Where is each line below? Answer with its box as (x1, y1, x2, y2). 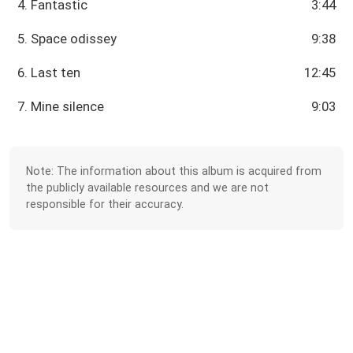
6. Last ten (17, 64, 81, 80)
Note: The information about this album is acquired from (26, 165, 322, 178)
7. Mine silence (17, 98, 105, 114)
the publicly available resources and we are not (26, 181, 269, 195)
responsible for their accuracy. (26, 198, 184, 211)
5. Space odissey (17, 30, 117, 46)
